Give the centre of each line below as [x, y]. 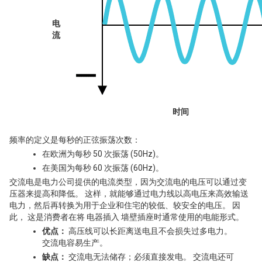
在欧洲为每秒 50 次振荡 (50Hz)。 [103, 154]
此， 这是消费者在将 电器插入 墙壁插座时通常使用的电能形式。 [127, 217]
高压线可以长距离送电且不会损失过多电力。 [149, 231]
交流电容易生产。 [75, 243]
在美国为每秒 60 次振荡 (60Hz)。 [103, 168]
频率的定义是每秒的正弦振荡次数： [75, 140]
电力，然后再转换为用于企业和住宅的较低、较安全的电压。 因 [125, 205]
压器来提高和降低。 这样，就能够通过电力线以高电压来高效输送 [129, 194]
